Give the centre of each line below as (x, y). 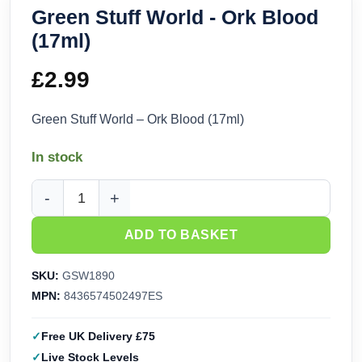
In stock (57, 158)
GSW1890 (87, 276)
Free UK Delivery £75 (98, 337)
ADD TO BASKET (181, 235)
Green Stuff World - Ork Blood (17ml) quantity (158, 206)
